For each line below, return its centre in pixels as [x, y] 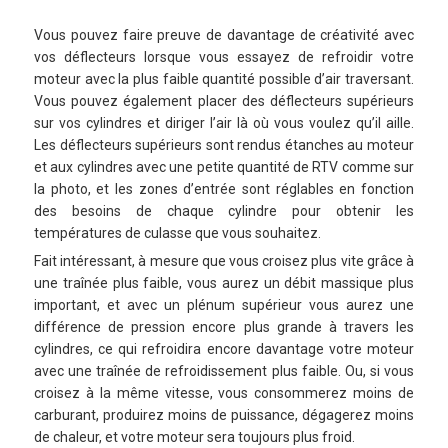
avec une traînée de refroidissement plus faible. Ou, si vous [224, 370]
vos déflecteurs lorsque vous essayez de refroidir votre [224, 56]
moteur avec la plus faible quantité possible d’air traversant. [224, 78]
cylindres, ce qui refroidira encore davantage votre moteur [224, 348]
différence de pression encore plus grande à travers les [224, 326]
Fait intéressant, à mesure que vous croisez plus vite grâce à [224, 260]
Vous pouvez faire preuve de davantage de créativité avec [224, 34]
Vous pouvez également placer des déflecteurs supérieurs [224, 100]
